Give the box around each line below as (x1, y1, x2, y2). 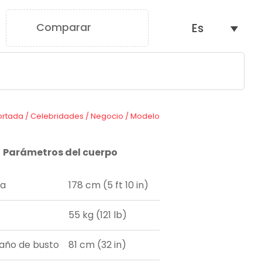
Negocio (90, 110, 123, 122)
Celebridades (30, 110, 84, 122)
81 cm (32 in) (68, 238, 127, 252)
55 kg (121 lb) (68, 208, 127, 222)
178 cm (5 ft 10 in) (68, 178, 149, 192)
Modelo (130, 110, 160, 122)
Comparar (36, 20, 92, 35)
